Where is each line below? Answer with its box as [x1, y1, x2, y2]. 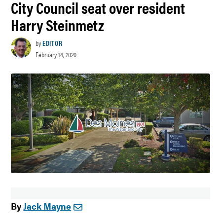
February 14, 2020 [35, 49, 76, 60]
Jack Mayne [23, 199, 72, 212]
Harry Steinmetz [11, 12, 105, 36]
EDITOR [42, 38, 63, 48]
